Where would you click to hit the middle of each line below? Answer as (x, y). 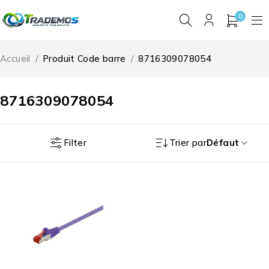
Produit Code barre (84, 59)
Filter (75, 142)
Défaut (223, 143)
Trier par (188, 143)
